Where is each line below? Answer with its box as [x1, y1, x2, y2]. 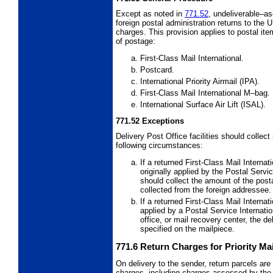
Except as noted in [116, 9, 185, 18]
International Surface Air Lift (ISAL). [140, 99, 266, 109]
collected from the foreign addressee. [140, 185, 271, 194]
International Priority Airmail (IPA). [140, 76, 260, 86]
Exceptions [142, 116, 184, 126]
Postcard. [140, 65, 174, 74]
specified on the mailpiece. [140, 224, 235, 233]
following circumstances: [116, 141, 203, 151]
